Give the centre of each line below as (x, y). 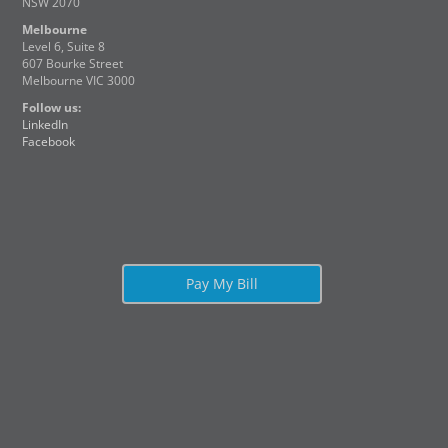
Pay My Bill (221, 283)
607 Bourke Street (73, 63)
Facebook (49, 141)
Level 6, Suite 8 (64, 46)
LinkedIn (45, 124)
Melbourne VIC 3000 (79, 80)
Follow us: (52, 107)
